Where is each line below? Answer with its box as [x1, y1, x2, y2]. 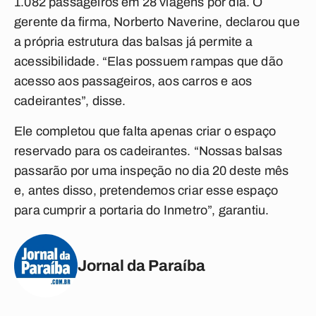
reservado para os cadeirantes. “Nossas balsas [14, 144, 283, 158]
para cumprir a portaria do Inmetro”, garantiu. [14, 203, 269, 217]
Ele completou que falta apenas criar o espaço [14, 124, 276, 138]
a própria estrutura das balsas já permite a [14, 35, 253, 49]
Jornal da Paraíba [78, 257, 205, 274]
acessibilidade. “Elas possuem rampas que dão [14, 54, 283, 68]
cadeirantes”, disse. [14, 94, 126, 108]
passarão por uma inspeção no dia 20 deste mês [14, 164, 289, 178]
